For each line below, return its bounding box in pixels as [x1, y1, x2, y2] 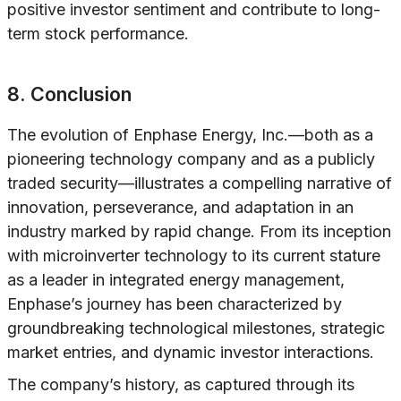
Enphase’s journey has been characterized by [7, 294, 342, 314]
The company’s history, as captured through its [7, 375, 354, 395]
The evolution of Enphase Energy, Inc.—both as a [7, 125, 373, 145]
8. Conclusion [7, 82, 132, 107]
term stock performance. [7, 24, 189, 44]
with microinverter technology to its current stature [7, 246, 380, 266]
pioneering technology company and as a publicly [7, 149, 375, 169]
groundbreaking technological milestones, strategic [7, 319, 385, 338]
